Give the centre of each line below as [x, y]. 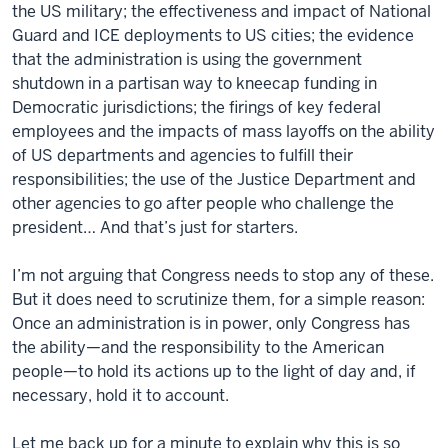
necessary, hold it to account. [120, 395]
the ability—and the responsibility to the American [198, 347]
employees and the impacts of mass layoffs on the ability [223, 131]
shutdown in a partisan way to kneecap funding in [194, 83]
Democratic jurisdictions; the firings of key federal [196, 107]
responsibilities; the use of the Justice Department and [214, 179]
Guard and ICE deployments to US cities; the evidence [213, 35]
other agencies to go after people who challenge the [203, 203]
